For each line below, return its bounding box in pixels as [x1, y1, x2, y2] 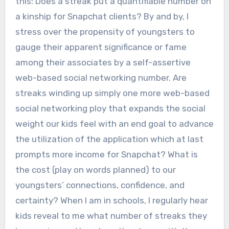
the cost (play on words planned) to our [15, 165, 176, 175]
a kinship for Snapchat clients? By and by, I [15, 11, 189, 22]
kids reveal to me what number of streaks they [15, 211, 207, 221]
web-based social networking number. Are [15, 73, 187, 83]
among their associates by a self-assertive [15, 57, 191, 68]
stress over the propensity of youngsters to [15, 27, 195, 37]
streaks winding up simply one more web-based [15, 88, 210, 99]
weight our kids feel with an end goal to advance [15, 119, 214, 129]
